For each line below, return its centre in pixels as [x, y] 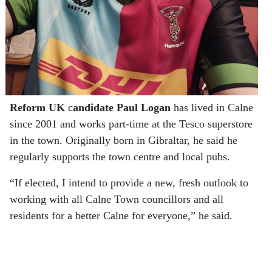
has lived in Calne [212, 108]
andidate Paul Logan [122, 108]
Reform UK [37, 108]
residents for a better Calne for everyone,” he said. [121, 216]
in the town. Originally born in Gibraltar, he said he [124, 141]
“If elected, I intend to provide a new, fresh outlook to [129, 183]
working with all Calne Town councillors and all [117, 199]
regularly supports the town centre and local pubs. [120, 157]
